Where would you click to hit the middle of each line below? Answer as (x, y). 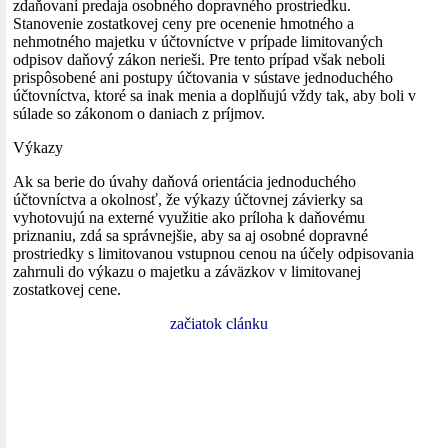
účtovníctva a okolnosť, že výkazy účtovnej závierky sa (188, 199)
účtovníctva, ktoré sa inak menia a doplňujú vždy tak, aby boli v (214, 95)
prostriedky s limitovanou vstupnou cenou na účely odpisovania (213, 253)
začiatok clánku (218, 323)
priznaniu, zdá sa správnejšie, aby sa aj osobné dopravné (190, 235)
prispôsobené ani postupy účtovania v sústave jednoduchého (203, 77)
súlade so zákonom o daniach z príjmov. (139, 113)
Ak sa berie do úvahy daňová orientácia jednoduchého (184, 181)
